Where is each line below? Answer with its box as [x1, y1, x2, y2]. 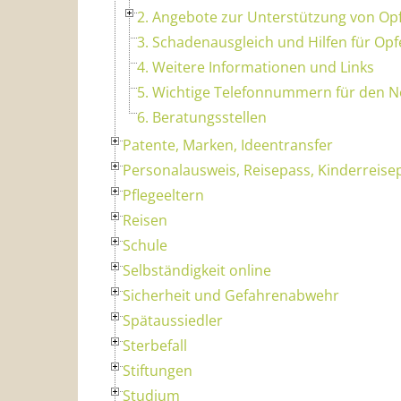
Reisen [123, 209, 167, 230]
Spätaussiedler [123, 310, 223, 330]
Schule [123, 235, 167, 255]
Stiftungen [123, 360, 192, 380]
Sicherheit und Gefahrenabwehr [123, 285, 339, 305]
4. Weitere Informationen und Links [137, 56, 374, 77]
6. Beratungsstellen [137, 107, 267, 127]
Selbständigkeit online [123, 260, 271, 280]
